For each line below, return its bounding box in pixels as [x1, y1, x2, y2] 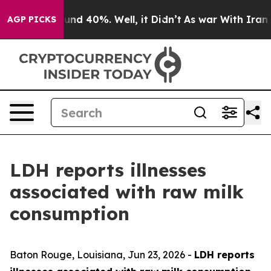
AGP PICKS [7, 14, 56, 25]
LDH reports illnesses [10, 158, 206, 181]
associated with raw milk [10, 180, 244, 203]
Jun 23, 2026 [128, 249, 185, 261]
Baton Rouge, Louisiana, [10, 249, 128, 261]
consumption [10, 202, 129, 225]
